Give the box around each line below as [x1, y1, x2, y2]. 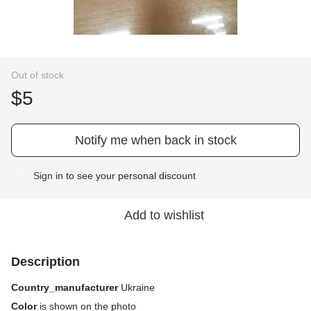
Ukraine [121, 281, 155, 293]
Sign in [33, 169, 63, 181]
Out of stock [11, 69, 64, 81]
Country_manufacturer [11, 281, 121, 293]
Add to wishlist [124, 208, 204, 222]
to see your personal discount [63, 169, 196, 181]
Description [11, 254, 80, 269]
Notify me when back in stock [74, 133, 237, 147]
